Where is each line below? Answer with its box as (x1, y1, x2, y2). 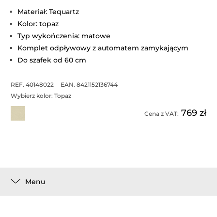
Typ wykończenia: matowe (17, 31, 111, 40)
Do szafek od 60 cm (17, 56, 87, 64)
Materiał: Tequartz (17, 7, 79, 16)
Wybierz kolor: (11, 92, 55, 99)
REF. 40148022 (11, 81, 54, 88)
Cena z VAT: (144, 110, 179, 117)
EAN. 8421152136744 (61, 81, 118, 88)
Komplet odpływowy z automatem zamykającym (17, 44, 189, 52)
